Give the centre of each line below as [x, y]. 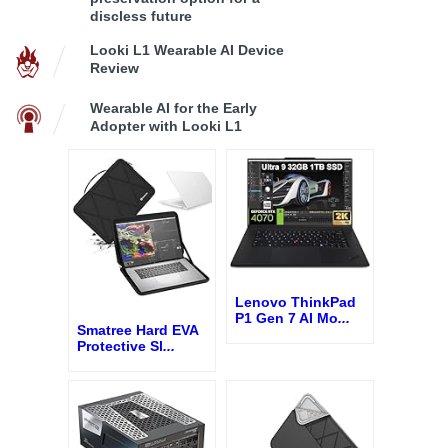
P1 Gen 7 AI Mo [286, 317]
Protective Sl [120, 345]
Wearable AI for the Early [173, 108]
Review [114, 68]
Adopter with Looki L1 [166, 126]
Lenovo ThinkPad [295, 301]
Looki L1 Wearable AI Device [187, 50]
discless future [141, 16]
